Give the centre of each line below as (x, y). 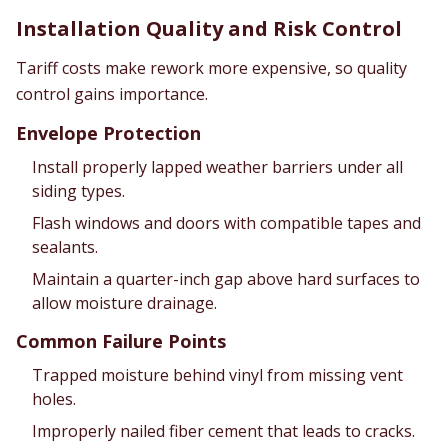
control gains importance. (112, 94)
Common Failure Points (121, 341)
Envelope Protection (108, 133)
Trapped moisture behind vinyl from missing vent (217, 375)
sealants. (65, 247)
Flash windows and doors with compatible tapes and (226, 223)
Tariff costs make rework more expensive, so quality (211, 68)
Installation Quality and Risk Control (209, 28)
